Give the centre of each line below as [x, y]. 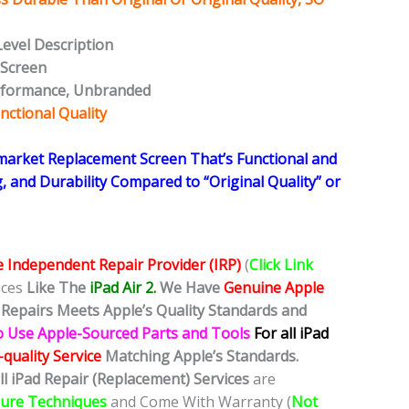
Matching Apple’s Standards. [202, 357]
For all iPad [291, 334]
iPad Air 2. [123, 288]
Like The [54, 288]
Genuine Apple [274, 288]
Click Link [281, 265]
